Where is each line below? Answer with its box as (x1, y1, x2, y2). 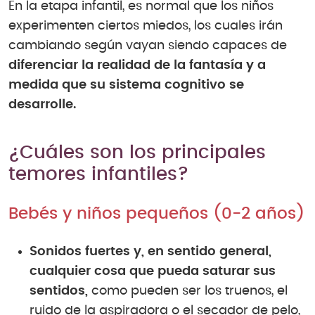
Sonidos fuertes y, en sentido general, (30, 245, 271, 259)
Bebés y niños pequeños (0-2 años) (8, 206, 304, 223)
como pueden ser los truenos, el (88, 285, 288, 298)
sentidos (30, 285, 85, 298)
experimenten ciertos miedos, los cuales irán (8, 20, 283, 33)
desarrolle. (8, 98, 76, 112)
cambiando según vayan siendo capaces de (8, 39, 287, 53)
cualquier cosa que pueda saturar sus (30, 265, 276, 278)
